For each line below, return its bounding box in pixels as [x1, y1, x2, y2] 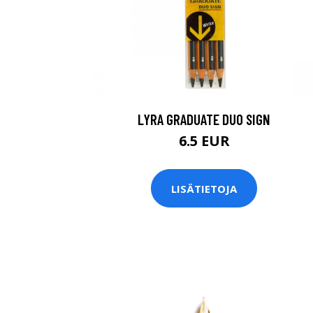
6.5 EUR [178, 131, 230, 150]
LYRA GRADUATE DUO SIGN [138, 110, 270, 128]
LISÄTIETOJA [171, 181, 237, 196]
